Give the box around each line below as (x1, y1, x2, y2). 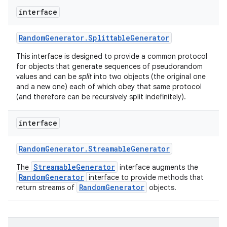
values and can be (16, 71, 79, 81)
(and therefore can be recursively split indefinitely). (16, 92, 188, 101)
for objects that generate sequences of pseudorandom (16, 61, 203, 71)
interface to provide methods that (87, 172, 204, 182)
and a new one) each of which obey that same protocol (16, 82, 202, 91)
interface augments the (118, 162, 198, 172)
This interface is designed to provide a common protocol (16, 51, 207, 61)
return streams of (16, 182, 77, 192)
